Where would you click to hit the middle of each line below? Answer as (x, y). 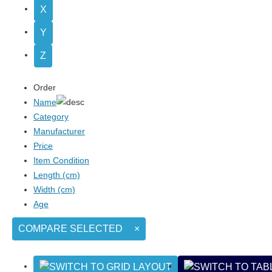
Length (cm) (57, 175)
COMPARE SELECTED (70, 229)
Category (51, 116)
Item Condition (61, 160)
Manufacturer (59, 131)
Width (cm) (54, 189)
